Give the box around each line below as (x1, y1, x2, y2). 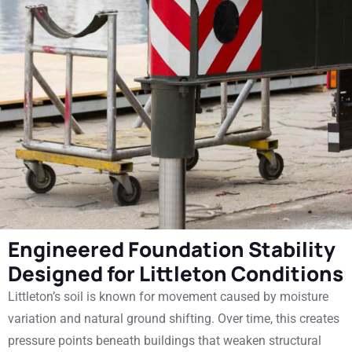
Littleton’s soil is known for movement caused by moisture (8, 289, 328, 304)
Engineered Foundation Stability (8, 235, 335, 263)
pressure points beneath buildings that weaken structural (8, 333, 321, 348)
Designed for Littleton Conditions (8, 259, 343, 288)
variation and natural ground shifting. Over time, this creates (8, 311, 339, 326)
